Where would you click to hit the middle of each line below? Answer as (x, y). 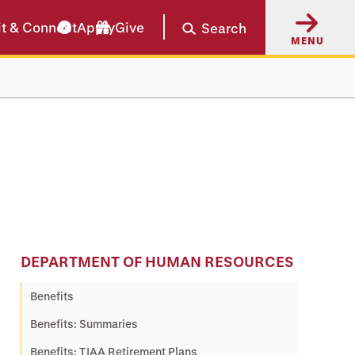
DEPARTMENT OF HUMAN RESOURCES (157, 261)
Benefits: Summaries (84, 324)
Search (224, 28)
